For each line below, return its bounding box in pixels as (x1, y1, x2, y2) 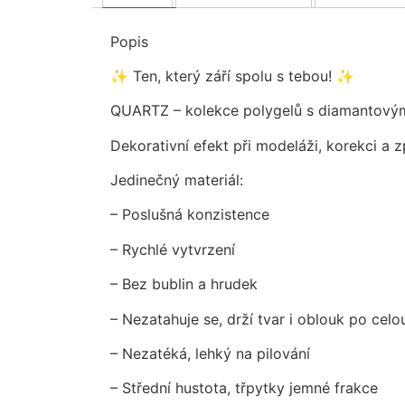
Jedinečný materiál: (110, 170, 243, 189)
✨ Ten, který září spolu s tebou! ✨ (110, 66, 354, 85)
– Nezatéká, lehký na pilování (110, 344, 310, 363)
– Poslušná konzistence (110, 205, 269, 224)
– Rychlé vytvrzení (110, 240, 235, 259)
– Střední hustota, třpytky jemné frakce (110, 379, 378, 398)
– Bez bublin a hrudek (110, 275, 258, 294)
